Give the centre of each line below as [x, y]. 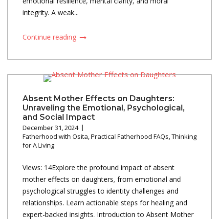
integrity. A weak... [51, 12]
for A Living [38, 145]
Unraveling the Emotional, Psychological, [104, 108]
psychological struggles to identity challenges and [100, 191]
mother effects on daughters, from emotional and [102, 179]
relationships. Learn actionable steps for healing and [105, 202]
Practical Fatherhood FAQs [130, 136]
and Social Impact [59, 117]
